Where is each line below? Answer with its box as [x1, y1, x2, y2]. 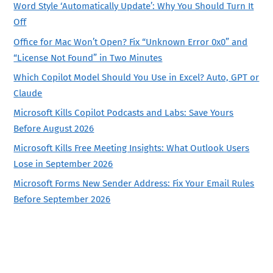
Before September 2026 [13, 193, 111, 205]
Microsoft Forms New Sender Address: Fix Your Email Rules [13, 177, 255, 189]
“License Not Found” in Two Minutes [13, 52, 163, 63]
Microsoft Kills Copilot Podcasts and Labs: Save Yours [13, 107, 234, 118]
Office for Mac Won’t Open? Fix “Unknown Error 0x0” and [13, 36, 248, 48]
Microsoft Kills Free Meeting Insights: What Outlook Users [13, 142, 250, 154]
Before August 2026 [13, 122, 94, 134]
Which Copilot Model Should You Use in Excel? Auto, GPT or [13, 71, 260, 83]
